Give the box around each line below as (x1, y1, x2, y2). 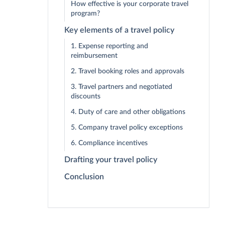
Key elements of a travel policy (64, 26, 174, 35)
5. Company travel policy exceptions (71, 124, 183, 132)
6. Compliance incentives (71, 140, 148, 147)
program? (71, 10, 100, 18)
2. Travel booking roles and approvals (71, 68, 184, 75)
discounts (71, 93, 100, 100)
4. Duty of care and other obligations (71, 108, 185, 116)
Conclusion (64, 173, 104, 181)
